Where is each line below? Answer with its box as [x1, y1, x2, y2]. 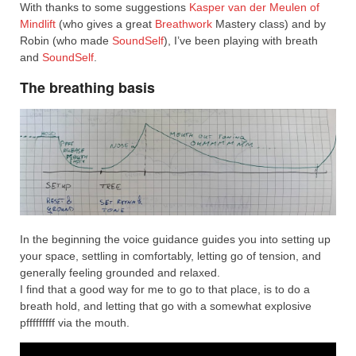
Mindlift [20, 17, 56, 30]
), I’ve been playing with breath [164, 33, 318, 47]
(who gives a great [56, 17, 155, 30]
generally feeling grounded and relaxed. [20, 266, 220, 280]
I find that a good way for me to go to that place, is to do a [20, 283, 310, 296]
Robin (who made [20, 33, 112, 47]
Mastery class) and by [212, 17, 326, 30]
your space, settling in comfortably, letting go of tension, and [20, 250, 321, 263]
